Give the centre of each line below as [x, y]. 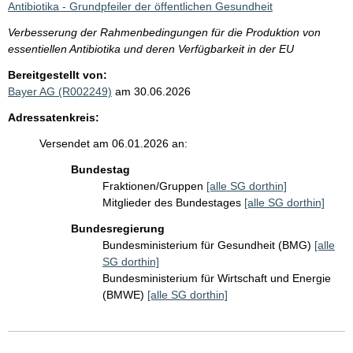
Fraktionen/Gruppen [154, 186]
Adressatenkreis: [54, 117]
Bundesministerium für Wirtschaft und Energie [217, 278]
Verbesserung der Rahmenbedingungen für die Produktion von [164, 32]
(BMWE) [125, 295]
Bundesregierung [118, 229]
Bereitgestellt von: [58, 75]
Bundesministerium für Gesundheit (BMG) [208, 245]
